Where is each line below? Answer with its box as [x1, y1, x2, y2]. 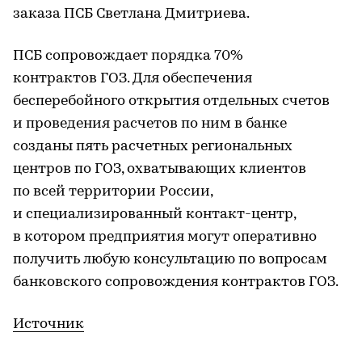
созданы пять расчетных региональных [13, 139, 293, 154]
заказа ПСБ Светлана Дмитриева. [13, 6, 250, 22]
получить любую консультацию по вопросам [13, 252, 327, 267]
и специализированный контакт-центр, [13, 207, 296, 222]
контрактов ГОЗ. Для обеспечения [13, 71, 252, 86]
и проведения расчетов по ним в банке [13, 116, 287, 132]
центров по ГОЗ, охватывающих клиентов [13, 162, 306, 177]
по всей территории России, [13, 184, 213, 200]
